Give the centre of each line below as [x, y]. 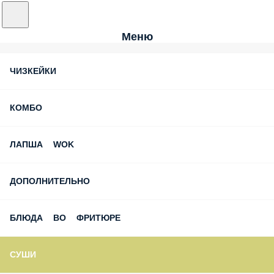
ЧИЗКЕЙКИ [35, 71]
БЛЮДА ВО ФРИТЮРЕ [57, 218]
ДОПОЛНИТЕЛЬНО [50, 181]
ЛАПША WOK [38, 145]
